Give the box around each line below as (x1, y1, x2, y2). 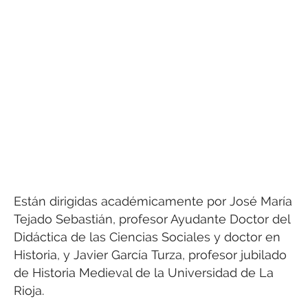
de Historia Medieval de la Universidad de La (14, 265, 274, 280)
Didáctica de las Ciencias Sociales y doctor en (14, 230, 280, 245)
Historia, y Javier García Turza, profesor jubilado (14, 247, 287, 263)
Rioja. (14, 283, 44, 298)
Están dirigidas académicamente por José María (14, 194, 292, 209)
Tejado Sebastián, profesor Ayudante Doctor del (14, 212, 290, 227)
